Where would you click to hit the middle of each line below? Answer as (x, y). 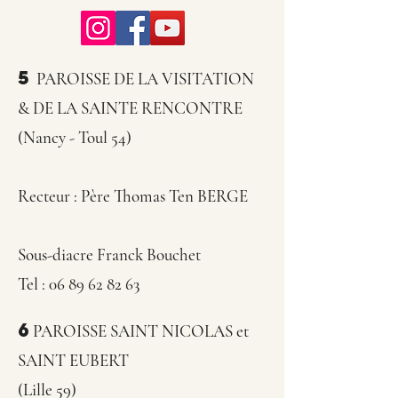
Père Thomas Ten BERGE (164, 196)
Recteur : (49, 196)
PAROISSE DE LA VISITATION (143, 79)
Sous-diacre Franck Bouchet (109, 255)
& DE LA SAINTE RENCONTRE (130, 108)
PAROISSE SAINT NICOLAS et (141, 331)
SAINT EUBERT (73, 360)
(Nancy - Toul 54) (75, 137)
